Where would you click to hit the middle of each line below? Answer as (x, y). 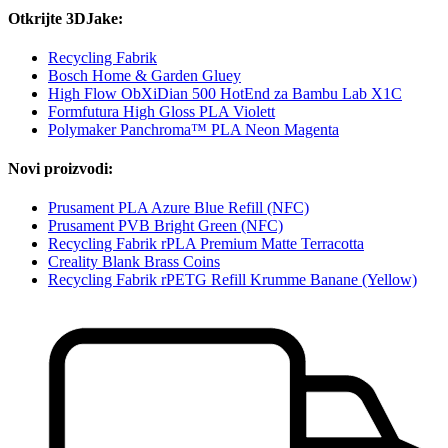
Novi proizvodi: (60, 169)
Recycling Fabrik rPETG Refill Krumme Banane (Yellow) (232, 280)
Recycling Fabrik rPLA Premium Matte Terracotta (206, 244)
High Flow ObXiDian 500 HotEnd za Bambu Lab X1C (225, 93)
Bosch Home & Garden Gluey (144, 75)
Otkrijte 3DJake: (65, 18)
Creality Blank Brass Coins (134, 262)
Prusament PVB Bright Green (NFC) (165, 226)
